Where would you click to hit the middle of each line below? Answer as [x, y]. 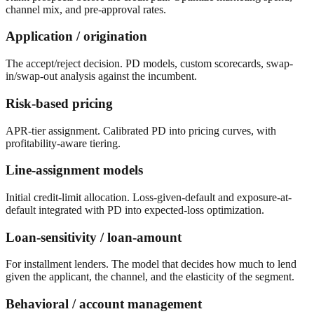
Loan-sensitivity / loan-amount [94, 237]
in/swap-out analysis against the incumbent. [101, 76]
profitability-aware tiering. [63, 143]
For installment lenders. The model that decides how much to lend [151, 264]
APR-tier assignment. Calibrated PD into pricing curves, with [141, 130]
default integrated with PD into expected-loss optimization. [135, 210]
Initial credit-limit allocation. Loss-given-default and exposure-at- [149, 197]
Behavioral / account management [104, 304]
